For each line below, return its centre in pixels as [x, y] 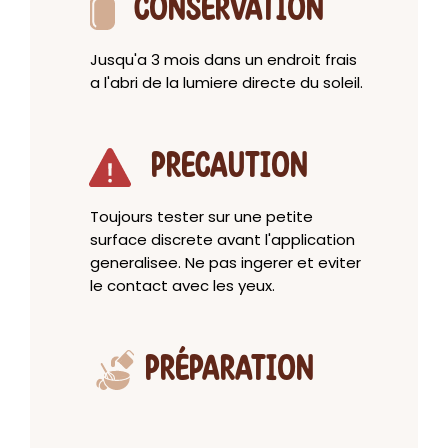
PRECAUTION [229, 167]
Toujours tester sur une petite [201, 217]
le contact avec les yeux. [182, 286]
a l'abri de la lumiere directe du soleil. [226, 83]
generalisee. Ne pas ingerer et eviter [225, 263]
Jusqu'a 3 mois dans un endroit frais [223, 60]
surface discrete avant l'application [222, 240]
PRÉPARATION [229, 370]
